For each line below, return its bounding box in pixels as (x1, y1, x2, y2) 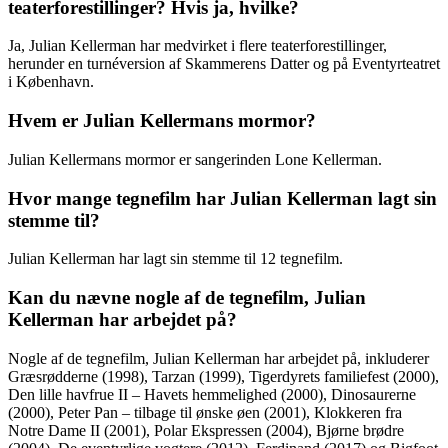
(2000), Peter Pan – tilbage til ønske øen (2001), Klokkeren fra (8, 403, 402, 421)
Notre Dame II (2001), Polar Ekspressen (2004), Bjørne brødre (8, 421, 404, 439)
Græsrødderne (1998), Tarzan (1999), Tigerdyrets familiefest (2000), (8, 367, 439, 385)
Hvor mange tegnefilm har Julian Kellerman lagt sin (8, 187, 437, 209)
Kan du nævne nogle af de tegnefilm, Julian (8, 287, 366, 308)
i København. (8, 73, 94, 91)
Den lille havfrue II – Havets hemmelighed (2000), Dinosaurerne (8, 385, 416, 403)
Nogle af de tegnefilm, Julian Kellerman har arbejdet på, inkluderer (8, 349, 429, 367)
